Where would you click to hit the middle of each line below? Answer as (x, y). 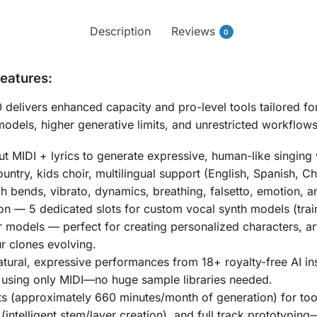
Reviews (193, 31)
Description (120, 31)
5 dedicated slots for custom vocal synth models (159, 209)
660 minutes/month (146, 298)
